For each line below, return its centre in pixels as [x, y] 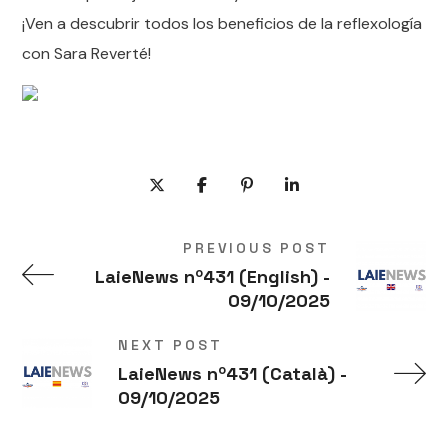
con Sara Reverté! [87, 53]
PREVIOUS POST [256, 248]
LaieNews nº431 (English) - [212, 276]
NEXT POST [170, 345]
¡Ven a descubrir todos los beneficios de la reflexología [222, 23]
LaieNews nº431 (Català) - [233, 373]
